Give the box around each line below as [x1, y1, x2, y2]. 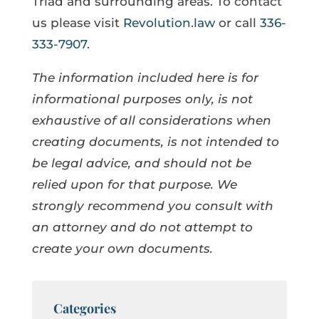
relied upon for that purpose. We [31, 177, 237, 192]
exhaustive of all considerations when [31, 113, 271, 127]
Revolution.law [122, 15, 215, 30]
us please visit [31, 15, 123, 30]
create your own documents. [31, 241, 213, 256]
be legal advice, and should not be [31, 155, 251, 170]
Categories [53, 299, 116, 317]
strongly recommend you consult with [31, 198, 273, 213]
